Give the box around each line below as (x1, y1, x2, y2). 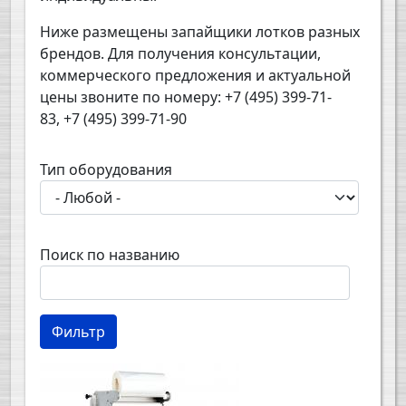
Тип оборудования (40, 159, 172, 180)
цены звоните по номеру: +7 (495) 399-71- (40, 87, 332, 108)
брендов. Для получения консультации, (40, 43, 321, 64)
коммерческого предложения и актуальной (40, 65, 351, 86)
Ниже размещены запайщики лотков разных (40, 22, 360, 43)
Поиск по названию (40, 245, 179, 266)
